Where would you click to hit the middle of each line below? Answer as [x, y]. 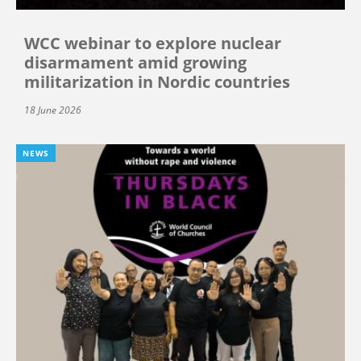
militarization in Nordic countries [157, 81]
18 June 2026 [53, 110]
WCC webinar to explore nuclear [153, 43]
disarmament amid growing [135, 62]
